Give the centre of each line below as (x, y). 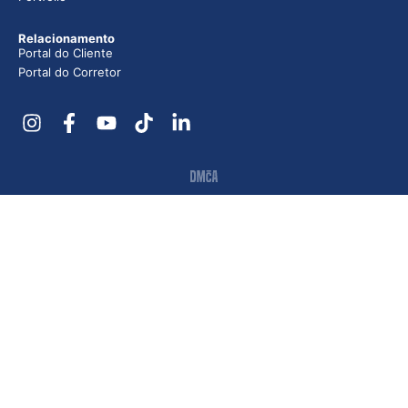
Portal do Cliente (66, 53)
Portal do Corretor (70, 72)
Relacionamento (66, 39)
